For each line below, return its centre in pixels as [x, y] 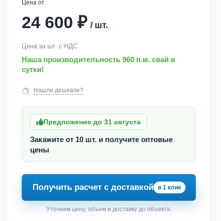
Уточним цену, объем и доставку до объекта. [109, 209]
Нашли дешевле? [59, 90]
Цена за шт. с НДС [50, 46]
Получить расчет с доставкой [93, 187]
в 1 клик [169, 187]
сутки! [33, 69]
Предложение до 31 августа [92, 122]
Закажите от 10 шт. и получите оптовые [102, 139]
